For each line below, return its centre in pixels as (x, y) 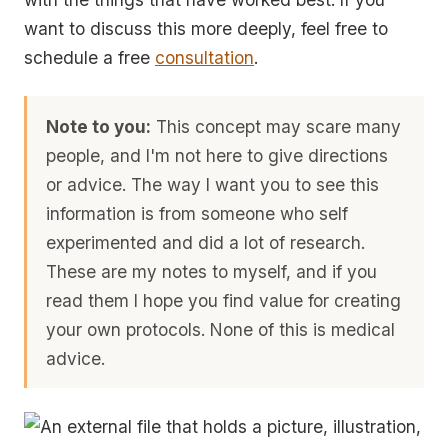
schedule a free (89, 57)
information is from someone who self (197, 213)
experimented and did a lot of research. (206, 242)
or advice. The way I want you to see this (213, 184)
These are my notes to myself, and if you (212, 271)
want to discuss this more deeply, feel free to (206, 28)
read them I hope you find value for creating (224, 300)
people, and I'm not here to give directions (217, 155)
